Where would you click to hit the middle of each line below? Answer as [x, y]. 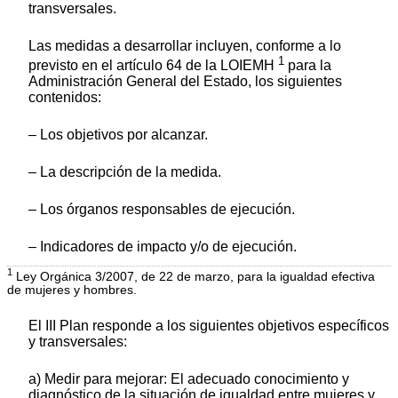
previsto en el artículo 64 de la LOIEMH [153, 66]
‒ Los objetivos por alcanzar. [118, 135]
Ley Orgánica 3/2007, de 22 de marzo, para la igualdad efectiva [194, 276]
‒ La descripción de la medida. [125, 172]
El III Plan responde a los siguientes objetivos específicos [209, 325]
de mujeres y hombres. [72, 290]
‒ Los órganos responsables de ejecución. [162, 210]
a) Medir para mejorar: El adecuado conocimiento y [189, 378]
